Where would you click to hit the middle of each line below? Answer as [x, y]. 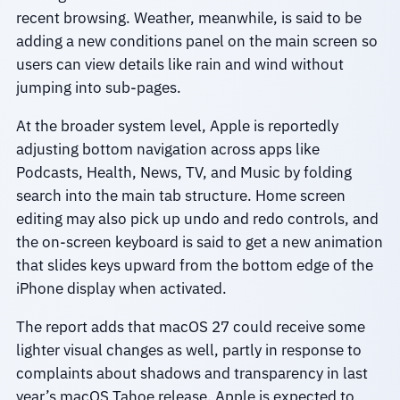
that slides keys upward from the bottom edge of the [194, 265]
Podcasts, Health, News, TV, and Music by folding [183, 172]
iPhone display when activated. [121, 288]
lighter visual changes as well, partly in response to [188, 350]
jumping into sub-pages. [98, 88]
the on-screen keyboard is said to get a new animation [199, 242]
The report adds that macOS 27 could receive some [190, 326]
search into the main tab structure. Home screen [180, 195]
